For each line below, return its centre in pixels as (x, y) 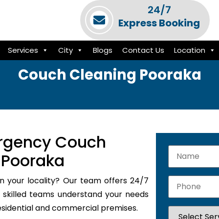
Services (23, 50)
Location (189, 50)
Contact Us (143, 50)
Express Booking (159, 23)
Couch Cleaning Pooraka (109, 75)
